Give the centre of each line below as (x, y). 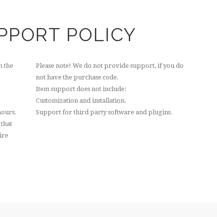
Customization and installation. (81, 101)
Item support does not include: (81, 89)
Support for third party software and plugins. (104, 112)
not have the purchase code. (77, 77)
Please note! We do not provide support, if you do (110, 66)
